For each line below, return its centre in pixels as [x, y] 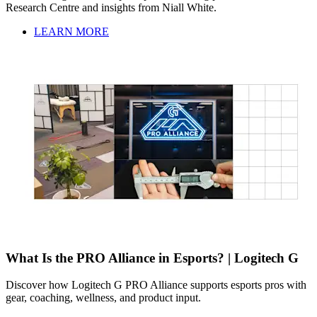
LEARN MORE [71, 31]
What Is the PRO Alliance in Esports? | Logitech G [152, 258]
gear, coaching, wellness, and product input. [103, 298]
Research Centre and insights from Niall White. [111, 7]
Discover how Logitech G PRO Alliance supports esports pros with [156, 285]
